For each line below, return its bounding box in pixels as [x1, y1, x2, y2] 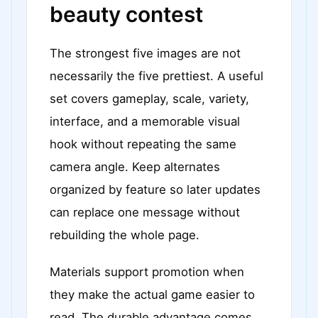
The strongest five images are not [50, 46, 241, 60]
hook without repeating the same [50, 137, 236, 151]
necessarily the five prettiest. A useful [50, 69, 263, 83]
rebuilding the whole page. [50, 228, 199, 242]
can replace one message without [50, 205, 240, 219]
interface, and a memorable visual [50, 114, 240, 128]
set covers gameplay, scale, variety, [50, 92, 249, 106]
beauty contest [50, 1, 203, 27]
